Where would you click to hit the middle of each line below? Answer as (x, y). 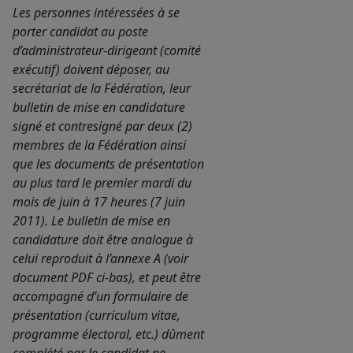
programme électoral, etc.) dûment (108, 334)
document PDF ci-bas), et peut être (107, 278)
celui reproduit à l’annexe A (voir (100, 259)
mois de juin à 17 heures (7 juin (99, 202)
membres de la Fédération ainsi (99, 145)
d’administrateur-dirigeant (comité (107, 51)
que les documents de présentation (108, 164)
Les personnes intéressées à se (96, 13)
